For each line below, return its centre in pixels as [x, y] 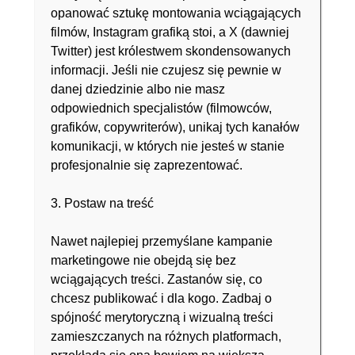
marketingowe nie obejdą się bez [143, 260]
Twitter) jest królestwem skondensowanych [171, 51]
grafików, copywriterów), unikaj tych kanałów [175, 127]
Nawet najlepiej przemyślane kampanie [162, 241]
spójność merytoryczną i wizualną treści [162, 317]
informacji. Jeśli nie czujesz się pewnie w [166, 70]
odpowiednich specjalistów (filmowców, [161, 108]
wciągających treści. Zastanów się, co [157, 279]
